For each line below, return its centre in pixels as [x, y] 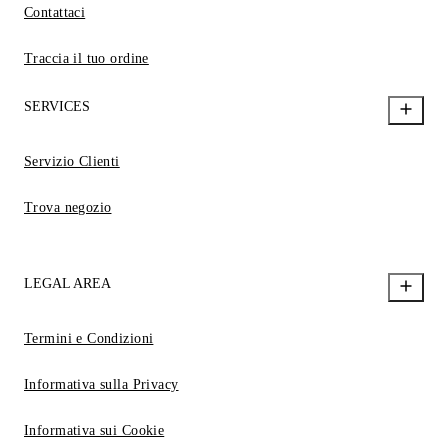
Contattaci [55, 12]
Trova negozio [68, 207]
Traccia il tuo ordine [86, 58]
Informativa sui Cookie [94, 430]
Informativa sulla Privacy [101, 384]
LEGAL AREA [67, 283]
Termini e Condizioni [89, 338]
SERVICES [57, 106]
